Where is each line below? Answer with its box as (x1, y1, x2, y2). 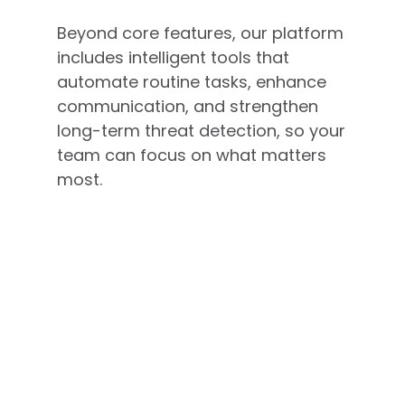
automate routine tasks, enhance (56, 70, 326, 93)
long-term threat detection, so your (56, 118, 345, 142)
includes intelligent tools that (56, 45, 289, 69)
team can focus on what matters (56, 143, 326, 166)
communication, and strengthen (56, 94, 318, 118)
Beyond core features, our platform (56, 21, 344, 44)
